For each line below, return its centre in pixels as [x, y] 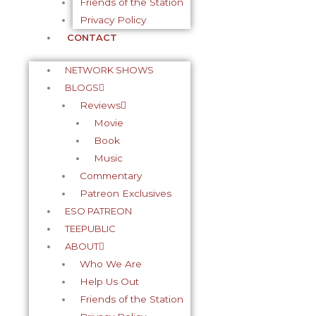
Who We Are [110, 263]
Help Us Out [109, 281]
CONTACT [92, 37]
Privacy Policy [113, 20]
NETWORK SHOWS [110, 69]
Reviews [100, 105]
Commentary [110, 175]
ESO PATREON [99, 211]
